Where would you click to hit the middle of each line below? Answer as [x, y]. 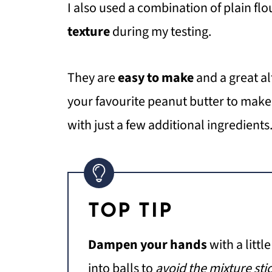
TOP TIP [130, 212]
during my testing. [162, 32]
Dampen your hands [148, 245]
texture [90, 32]
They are [93, 78]
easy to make [157, 78]
